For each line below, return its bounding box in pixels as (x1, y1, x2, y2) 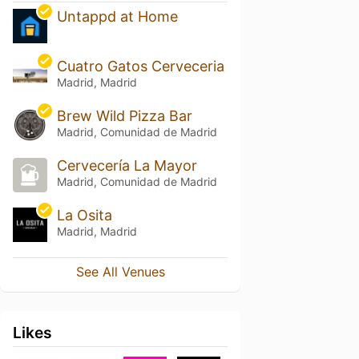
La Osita (56, 206, 112, 224)
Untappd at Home (56, 8, 178, 26)
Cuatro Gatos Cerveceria (56, 58, 224, 75)
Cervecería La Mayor (56, 157, 197, 174)
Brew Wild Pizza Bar (56, 107, 192, 125)
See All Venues (75, 263, 165, 280)
